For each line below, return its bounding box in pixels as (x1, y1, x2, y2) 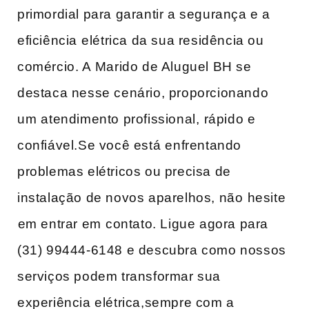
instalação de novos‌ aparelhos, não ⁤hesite (17, 190, 286, 205)
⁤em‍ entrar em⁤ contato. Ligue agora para (17, 216, 269, 231)
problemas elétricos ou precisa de (17, 163, 231, 179)
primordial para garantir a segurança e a (17, 6, 271, 21)
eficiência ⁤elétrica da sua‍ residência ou (17, 32, 264, 48)
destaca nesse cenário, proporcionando (17, 85, 269, 100)
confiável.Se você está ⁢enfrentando (17, 137, 242, 152)
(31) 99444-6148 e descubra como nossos (17, 242, 286, 257)
